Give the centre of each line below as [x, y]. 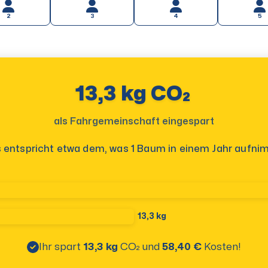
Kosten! [222, 247]
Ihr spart [60, 247]
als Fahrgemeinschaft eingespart [134, 122]
